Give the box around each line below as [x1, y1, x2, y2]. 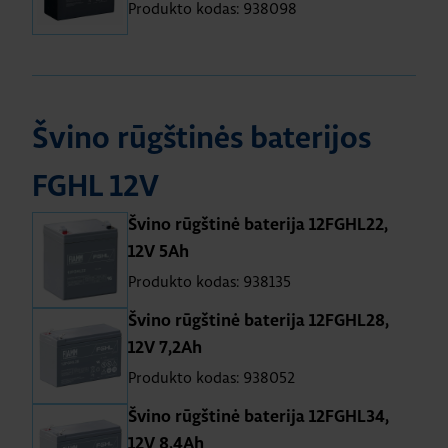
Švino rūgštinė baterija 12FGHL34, [128, 409, 389, 425]
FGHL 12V [32, 173, 159, 202]
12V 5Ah [128, 244, 189, 260]
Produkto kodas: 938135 [128, 272, 291, 291]
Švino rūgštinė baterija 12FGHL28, [128, 313, 389, 329]
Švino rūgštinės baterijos [32, 125, 371, 154]
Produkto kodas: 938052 [128, 368, 295, 387]
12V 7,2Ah [128, 340, 202, 356]
